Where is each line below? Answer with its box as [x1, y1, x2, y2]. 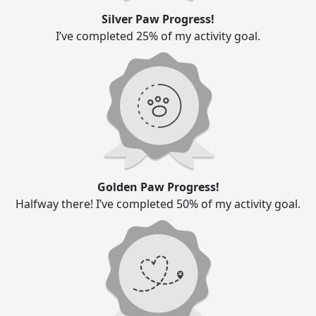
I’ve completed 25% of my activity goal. [56, 28, 260, 44]
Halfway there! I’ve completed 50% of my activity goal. [16, 196, 300, 212]
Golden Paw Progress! [97, 179, 219, 195]
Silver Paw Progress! [102, 11, 214, 28]
